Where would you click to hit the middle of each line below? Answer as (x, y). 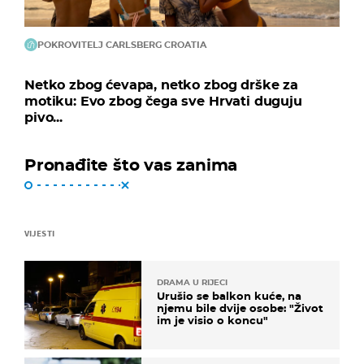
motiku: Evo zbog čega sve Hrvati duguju (163, 102)
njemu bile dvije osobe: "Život (240, 308)
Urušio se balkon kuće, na (229, 296)
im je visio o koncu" (212, 321)
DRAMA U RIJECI (192, 283)
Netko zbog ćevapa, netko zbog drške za (161, 85)
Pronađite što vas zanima (131, 165)
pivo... (43, 118)
